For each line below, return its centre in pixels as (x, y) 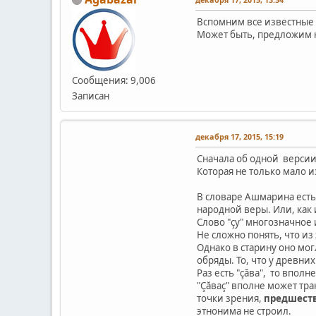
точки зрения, (230, 298)
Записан (91, 96)
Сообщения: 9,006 (114, 80)
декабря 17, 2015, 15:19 (239, 136)
